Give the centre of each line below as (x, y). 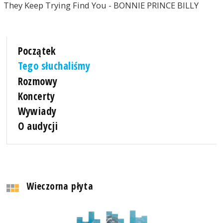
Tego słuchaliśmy (54, 66)
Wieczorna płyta (60, 186)
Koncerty (36, 96)
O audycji (38, 126)
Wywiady (37, 111)
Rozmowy (38, 81)
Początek (37, 51)
